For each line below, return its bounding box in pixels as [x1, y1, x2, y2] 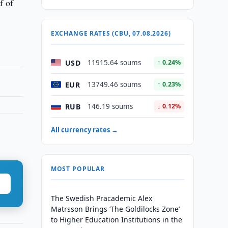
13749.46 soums [87, 80, 141, 89]
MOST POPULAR [50, 164, 105, 173]
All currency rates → [50, 125, 118, 134]
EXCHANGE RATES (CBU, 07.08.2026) [50, 29, 171, 38]
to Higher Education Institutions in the [50, 215, 182, 224]
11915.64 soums [87, 58, 141, 67]
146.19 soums [87, 102, 133, 111]
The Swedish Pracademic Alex [50, 193, 152, 203]
